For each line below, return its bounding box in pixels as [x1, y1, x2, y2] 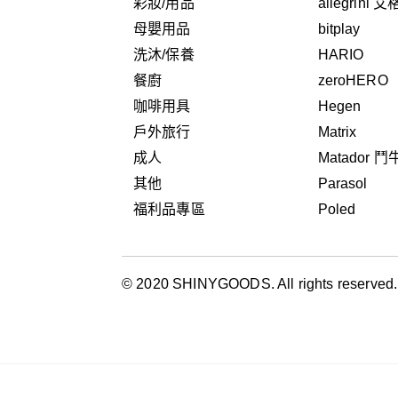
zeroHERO [317, 73, 388, 89]
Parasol [317, 176, 368, 192]
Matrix [317, 124, 357, 140]
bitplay [317, 21, 361, 37]
